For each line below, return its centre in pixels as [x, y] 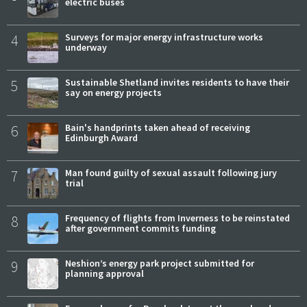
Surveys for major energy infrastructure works [164, 37]
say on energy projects [113, 93]
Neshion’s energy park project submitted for [160, 263]
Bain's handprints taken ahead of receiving [158, 128]
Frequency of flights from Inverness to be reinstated [177, 218]
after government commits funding [140, 229]
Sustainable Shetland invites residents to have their [177, 83]
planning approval [105, 274]
